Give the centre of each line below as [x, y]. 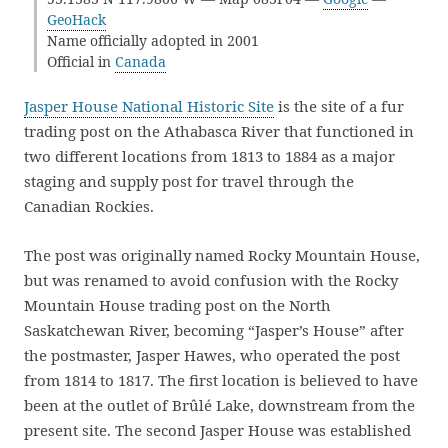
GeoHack [76, 19]
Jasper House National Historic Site [149, 106]
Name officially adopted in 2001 [153, 40]
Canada [140, 61]
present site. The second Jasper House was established [217, 430]
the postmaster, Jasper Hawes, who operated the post [212, 355]
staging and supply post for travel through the [189, 181]
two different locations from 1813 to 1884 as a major [209, 156]
